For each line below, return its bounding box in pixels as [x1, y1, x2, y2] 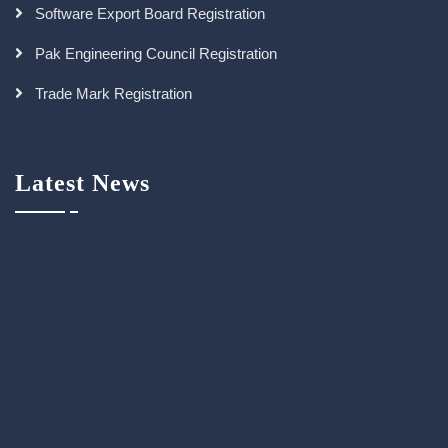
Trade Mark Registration [35, 85, 192, 102]
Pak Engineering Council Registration [35, 45, 277, 62]
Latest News [15, 170, 150, 196]
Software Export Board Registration [35, 5, 265, 22]
